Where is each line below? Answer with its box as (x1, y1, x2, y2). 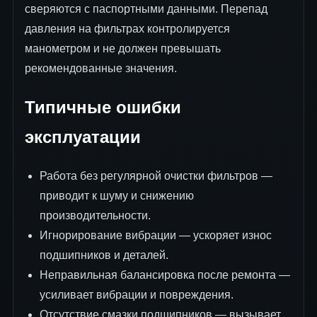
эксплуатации (25, 127, 141, 146)
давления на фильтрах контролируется (25, 23, 230, 35)
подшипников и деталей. (39, 248, 168, 261)
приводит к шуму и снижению (39, 189, 194, 202)
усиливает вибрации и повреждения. (39, 288, 234, 301)
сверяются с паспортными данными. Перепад (25, 3, 267, 16)
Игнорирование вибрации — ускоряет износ (39, 229, 272, 241)
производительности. (39, 209, 151, 221)
